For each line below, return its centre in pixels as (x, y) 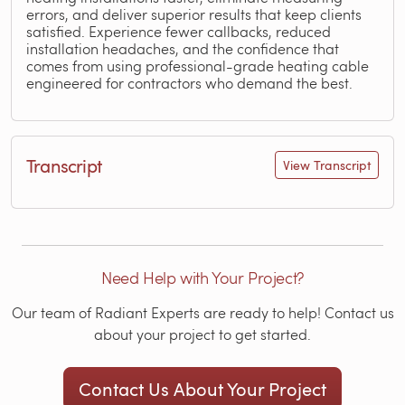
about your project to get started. (202, 334)
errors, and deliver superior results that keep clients (194, 14)
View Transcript (327, 165)
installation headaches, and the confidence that (183, 48)
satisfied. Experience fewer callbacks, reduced (179, 31)
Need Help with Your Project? (202, 277)
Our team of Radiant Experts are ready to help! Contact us (202, 312)
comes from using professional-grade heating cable (198, 66)
